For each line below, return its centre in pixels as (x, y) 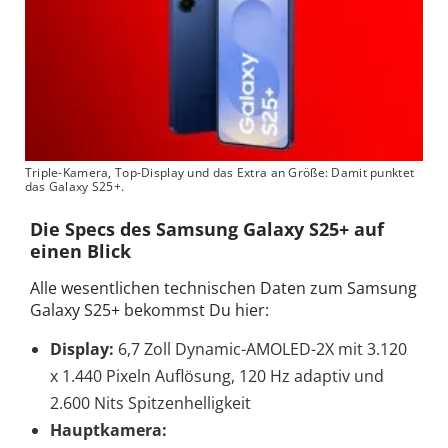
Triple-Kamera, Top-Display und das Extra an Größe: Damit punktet (219, 173)
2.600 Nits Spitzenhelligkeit (150, 403)
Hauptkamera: (108, 430)
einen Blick (80, 251)
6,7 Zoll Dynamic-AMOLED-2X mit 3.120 (260, 349)
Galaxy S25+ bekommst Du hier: (149, 310)
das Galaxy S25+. (74, 187)
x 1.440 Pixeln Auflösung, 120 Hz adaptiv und (217, 376)
